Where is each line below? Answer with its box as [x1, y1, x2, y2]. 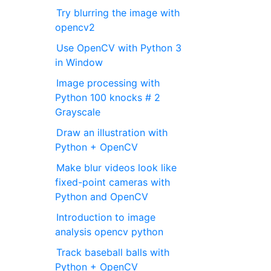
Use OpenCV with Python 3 [56, 41, 182, 54]
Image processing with [56, 76, 160, 89]
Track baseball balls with [56, 246, 170, 258]
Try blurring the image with [56, 6, 180, 19]
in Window [55, 56, 103, 68]
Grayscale [55, 105, 101, 118]
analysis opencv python [55, 225, 164, 238]
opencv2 [55, 21, 96, 33]
